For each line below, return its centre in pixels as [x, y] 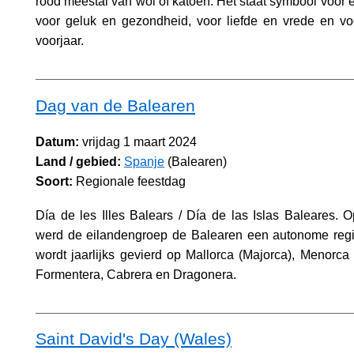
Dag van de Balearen [115, 105]
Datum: [57, 141]
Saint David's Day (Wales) [134, 339]
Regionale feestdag [129, 181]
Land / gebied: [78, 161]
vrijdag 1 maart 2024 [138, 141]
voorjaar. [60, 40]
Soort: [54, 181]
